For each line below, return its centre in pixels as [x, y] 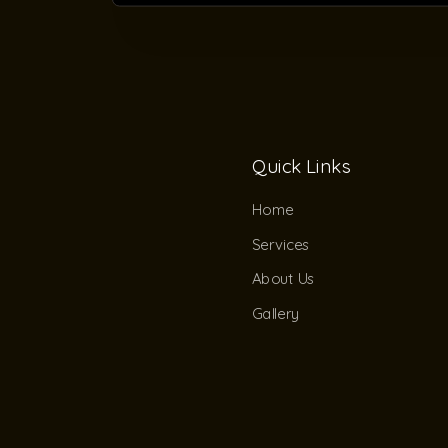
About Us [283, 279]
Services [281, 244]
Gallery [276, 313]
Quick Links [301, 166]
